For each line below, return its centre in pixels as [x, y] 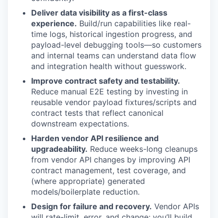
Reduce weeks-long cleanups [143, 149]
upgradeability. [59, 149]
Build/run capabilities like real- [134, 23]
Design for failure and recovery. [91, 206]
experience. [54, 23]
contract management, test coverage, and [109, 170]
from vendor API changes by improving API [111, 160]
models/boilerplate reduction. [85, 192]
